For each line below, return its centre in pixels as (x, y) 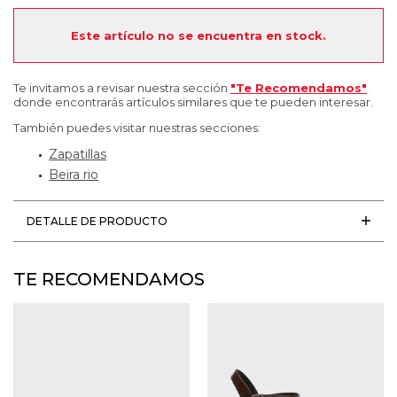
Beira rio (74, 174)
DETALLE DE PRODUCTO (97, 221)
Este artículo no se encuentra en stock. (198, 35)
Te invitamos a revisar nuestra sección (122, 87)
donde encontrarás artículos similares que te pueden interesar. (193, 101)
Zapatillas (78, 154)
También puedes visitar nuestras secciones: (137, 127)
